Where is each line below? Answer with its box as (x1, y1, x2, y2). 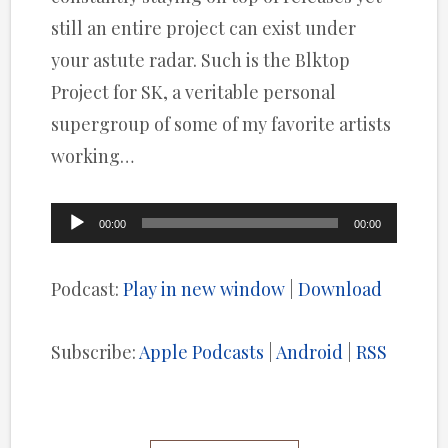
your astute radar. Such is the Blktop (51, 48, 351, 73)
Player (50, 240, 103, 265)
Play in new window (123, 276, 286, 301)
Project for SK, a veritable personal (51, 80, 337, 105)
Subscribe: (51, 339, 140, 364)
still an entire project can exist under (51, 16, 357, 41)
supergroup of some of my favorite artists (51, 112, 392, 137)
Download (298, 276, 383, 301)
